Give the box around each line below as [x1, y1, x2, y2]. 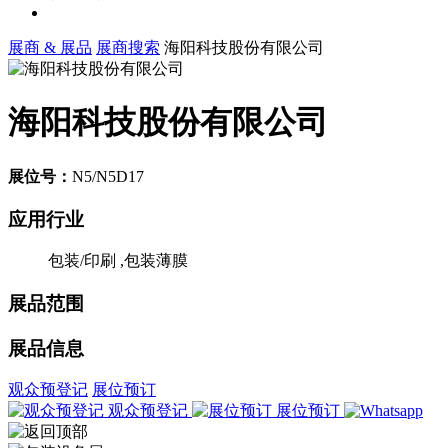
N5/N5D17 [72, 167, 144, 185]
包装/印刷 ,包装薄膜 [48, 252, 188, 270]
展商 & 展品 [8, 38, 92, 56]
